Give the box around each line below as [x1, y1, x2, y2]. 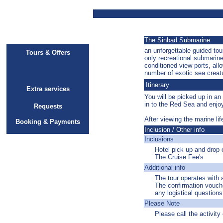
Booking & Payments [15, 118, 80, 125]
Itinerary [146, 81, 169, 89]
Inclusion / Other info [144, 126, 205, 133]
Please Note [144, 200, 180, 207]
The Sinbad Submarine [144, 36, 210, 44]
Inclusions [144, 135, 174, 143]
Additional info [144, 164, 185, 171]
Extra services [26, 85, 70, 93]
